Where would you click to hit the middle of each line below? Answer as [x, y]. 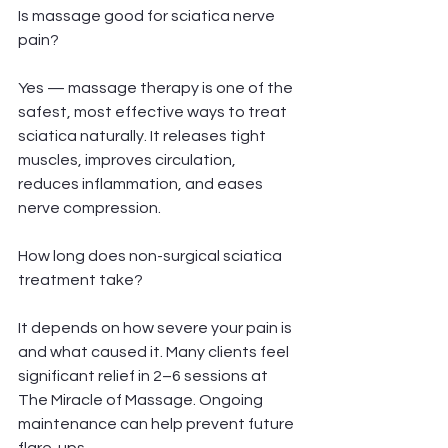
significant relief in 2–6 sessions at [144, 376]
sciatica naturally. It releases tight [143, 136]
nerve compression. [89, 208]
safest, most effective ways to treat [154, 112]
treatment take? [80, 280]
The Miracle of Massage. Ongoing [142, 400]
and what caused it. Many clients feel [155, 352]
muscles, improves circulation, [128, 160]
